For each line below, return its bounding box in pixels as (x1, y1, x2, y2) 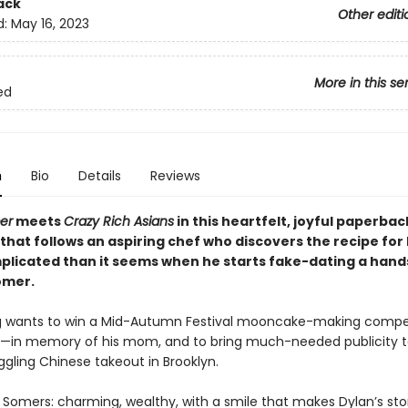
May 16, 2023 (10, 15, 89, 34)
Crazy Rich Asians (63, 212, 174, 230)
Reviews (149, 167, 200, 185)
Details (77, 167, 121, 185)
